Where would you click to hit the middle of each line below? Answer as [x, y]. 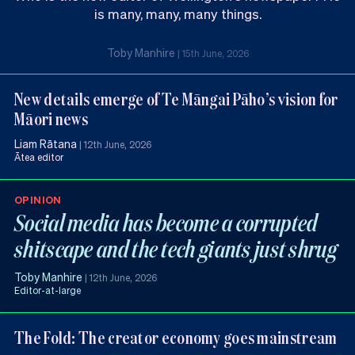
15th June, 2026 [215, 54]
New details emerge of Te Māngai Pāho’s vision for [176, 99]
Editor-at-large [48, 291]
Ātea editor [39, 158]
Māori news [52, 119]
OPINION [38, 200]
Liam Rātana [46, 144]
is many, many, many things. [177, 14]
